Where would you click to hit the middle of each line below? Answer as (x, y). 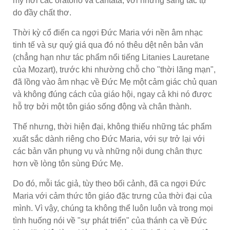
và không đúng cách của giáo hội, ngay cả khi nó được (112, 94)
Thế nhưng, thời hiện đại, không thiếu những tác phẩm (112, 126)
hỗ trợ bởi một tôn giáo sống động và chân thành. (102, 106)
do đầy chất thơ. (42, 12)
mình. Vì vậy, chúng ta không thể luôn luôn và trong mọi (113, 208)
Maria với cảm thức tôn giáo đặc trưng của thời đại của (112, 196)
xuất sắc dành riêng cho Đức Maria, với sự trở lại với (109, 139)
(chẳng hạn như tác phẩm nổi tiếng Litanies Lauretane (111, 57)
